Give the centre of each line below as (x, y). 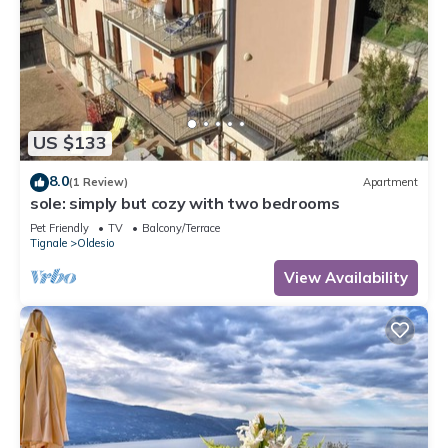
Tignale (48, 242)
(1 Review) (98, 182)
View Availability (346, 277)
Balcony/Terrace (181, 227)
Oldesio (95, 242)
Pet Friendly (59, 227)
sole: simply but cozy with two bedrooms (185, 202)
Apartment (390, 182)
